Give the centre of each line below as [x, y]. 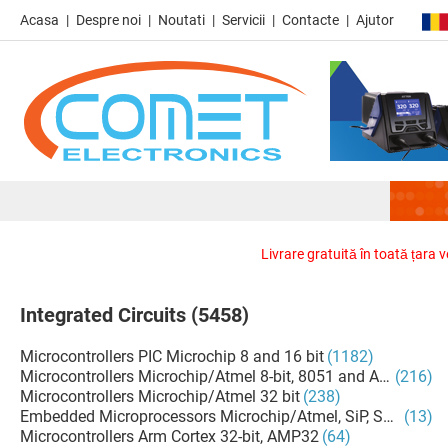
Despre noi [108, 20]
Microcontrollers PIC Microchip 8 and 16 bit [172, 356]
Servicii [243, 20]
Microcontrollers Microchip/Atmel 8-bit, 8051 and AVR [209, 376]
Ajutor [375, 20]
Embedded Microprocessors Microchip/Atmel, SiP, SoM [213, 416]
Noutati [181, 20]
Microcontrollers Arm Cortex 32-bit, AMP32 [169, 436]
